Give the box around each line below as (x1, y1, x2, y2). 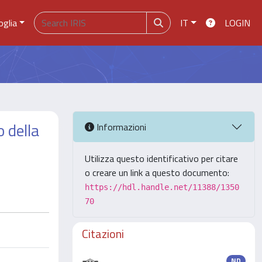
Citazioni (82, 225, 124, 243)
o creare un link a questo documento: (85, 166, 229, 180)
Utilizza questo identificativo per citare (85, 151, 238, 166)
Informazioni (94, 119, 146, 134)
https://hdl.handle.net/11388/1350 (85, 182, 239, 192)
